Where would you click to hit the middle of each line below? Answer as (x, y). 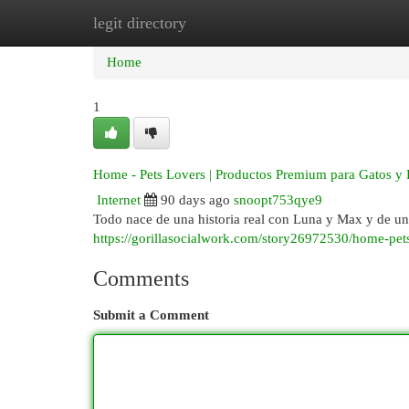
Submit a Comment (151, 315)
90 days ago (195, 200)
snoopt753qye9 (278, 200)
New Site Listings (232, 23)
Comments (141, 278)
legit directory (140, 23)
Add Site (334, 23)
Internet (119, 200)
